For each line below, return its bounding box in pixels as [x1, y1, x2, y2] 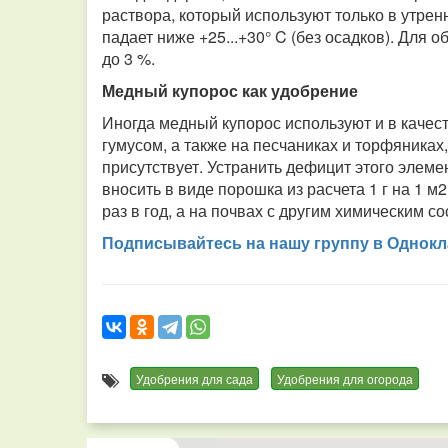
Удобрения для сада [136, 370, 253, 387]
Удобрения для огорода [277, 370, 413, 387]
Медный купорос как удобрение [102, 79, 358, 102]
